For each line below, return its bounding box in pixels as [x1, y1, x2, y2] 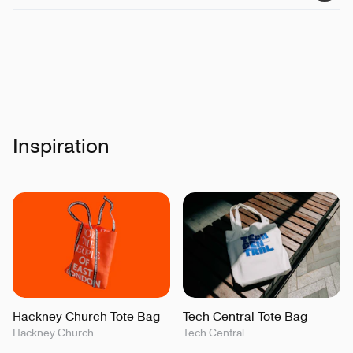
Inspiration [13, 132, 110, 158]
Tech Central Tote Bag [183, 307, 307, 324]
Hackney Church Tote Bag [13, 307, 160, 324]
